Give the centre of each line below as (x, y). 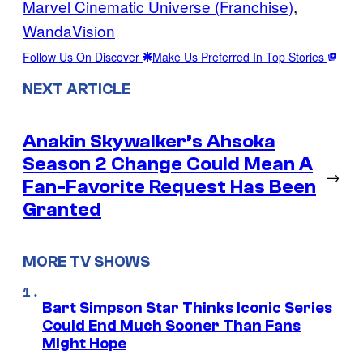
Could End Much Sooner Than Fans (171, 326)
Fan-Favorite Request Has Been (169, 186)
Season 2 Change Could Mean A (168, 164)
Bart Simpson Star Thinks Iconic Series (187, 308)
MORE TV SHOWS (86, 262)
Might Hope (84, 344)
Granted (62, 209)
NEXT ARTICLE (77, 89)
